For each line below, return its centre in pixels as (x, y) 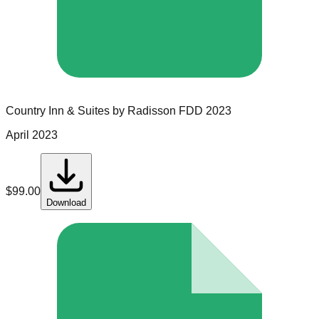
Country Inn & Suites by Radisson (91, 111)
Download (66, 203)
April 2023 (32, 135)
